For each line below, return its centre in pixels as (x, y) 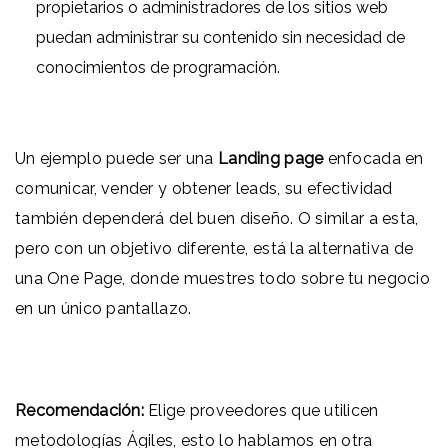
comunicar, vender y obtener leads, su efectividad (204, 188)
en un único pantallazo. (103, 308)
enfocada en (373, 158)
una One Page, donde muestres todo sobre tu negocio (222, 278)
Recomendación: (79, 410)
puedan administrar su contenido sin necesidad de (220, 37)
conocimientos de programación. (158, 67)
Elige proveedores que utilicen (261, 410)
